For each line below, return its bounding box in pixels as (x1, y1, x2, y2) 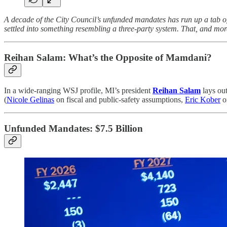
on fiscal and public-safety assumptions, (54, 95, 185, 104)
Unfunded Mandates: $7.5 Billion (4, 123, 143, 134)
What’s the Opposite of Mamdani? (68, 52, 212, 63)
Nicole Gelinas (7, 95, 54, 104)
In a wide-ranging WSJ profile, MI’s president (4, 86, 153, 95)
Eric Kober (185, 95, 220, 104)
